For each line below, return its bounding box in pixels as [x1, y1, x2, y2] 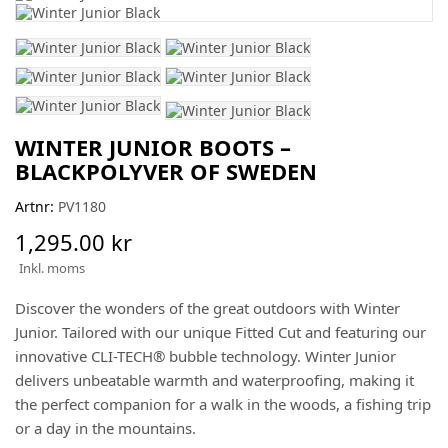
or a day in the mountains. [15, 417, 196, 438]
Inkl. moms [19, 258, 85, 277]
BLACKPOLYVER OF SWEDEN [15, 155, 317, 186]
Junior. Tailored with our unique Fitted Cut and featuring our [15, 321, 426, 342]
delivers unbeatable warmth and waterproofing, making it [15, 369, 414, 390]
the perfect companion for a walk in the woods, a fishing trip [15, 393, 431, 414]
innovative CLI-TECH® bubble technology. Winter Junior [15, 345, 396, 366]
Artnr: [15, 196, 54, 216]
